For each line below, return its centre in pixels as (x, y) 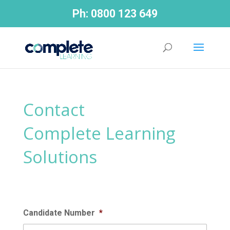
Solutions (60, 157)
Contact (54, 110)
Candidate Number (59, 213)
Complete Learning (99, 133)
